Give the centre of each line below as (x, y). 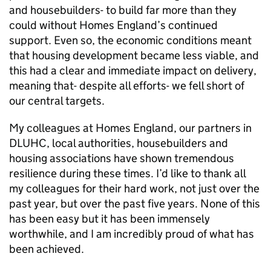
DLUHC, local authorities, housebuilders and (119, 143)
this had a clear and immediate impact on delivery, (133, 70)
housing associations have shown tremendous (122, 158)
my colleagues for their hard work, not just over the (134, 188)
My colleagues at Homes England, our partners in (130, 128)
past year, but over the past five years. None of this (135, 204)
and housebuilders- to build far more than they (123, 10)
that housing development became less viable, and (134, 55)
